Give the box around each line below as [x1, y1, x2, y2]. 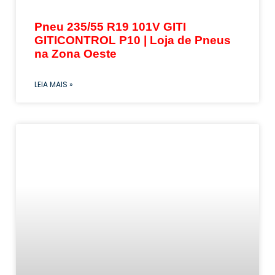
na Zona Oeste [34, 47, 117, 61]
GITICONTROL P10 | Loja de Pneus [34, 34, 231, 47]
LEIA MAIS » [34, 79, 73, 90]
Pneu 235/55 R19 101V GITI [34, 20, 186, 34]
